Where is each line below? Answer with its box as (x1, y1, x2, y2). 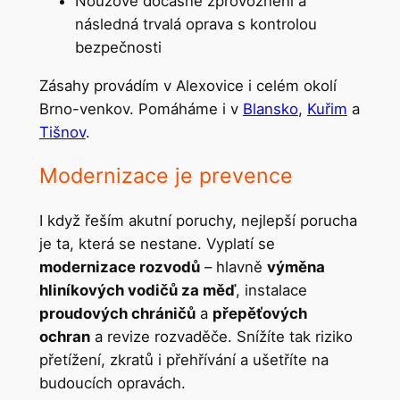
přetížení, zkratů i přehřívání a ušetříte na (38, 350, 329, 369)
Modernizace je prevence (38, 162, 293, 188)
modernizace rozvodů (38, 257, 200, 276)
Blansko (242, 99, 298, 118)
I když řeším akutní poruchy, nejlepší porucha (38, 211, 357, 229)
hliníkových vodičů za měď (38, 280, 236, 299)
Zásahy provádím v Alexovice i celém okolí (38, 76, 337, 95)
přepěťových (212, 304, 307, 322)
